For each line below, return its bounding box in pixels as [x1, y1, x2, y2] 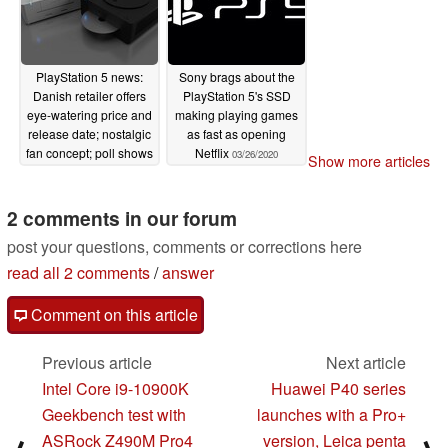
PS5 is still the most [37, 163, 142, 181]
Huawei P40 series [271, 377, 406, 401]
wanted [45, 182, 88, 200]
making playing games [175, 106, 298, 124]
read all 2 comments [7, 261, 150, 285]
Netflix [195, 144, 232, 162]
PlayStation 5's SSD [182, 87, 291, 105]
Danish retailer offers [33, 87, 146, 105]
